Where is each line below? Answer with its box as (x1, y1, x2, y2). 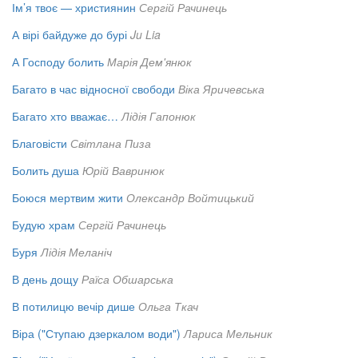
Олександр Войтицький (126, 189, 254, 206)
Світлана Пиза (70, 135, 151, 152)
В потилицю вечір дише (12, 298, 135, 315)
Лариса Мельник (184, 325, 272, 342)
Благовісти (12, 135, 67, 152)
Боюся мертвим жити (12, 189, 123, 206)
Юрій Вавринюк (82, 162, 165, 179)
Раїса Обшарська (82, 271, 173, 288)
